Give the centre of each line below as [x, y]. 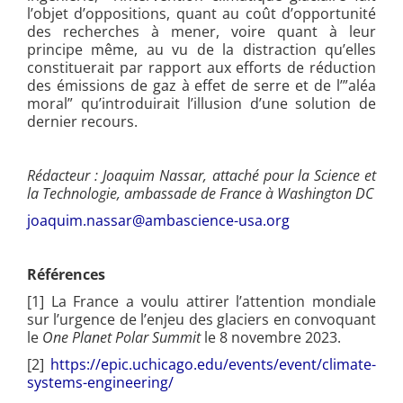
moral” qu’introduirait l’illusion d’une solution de [201, 103]
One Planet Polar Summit [121, 337]
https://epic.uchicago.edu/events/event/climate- [213, 364]
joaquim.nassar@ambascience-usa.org [158, 220]
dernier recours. [82, 121]
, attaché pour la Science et [290, 175]
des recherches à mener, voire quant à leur [201, 31]
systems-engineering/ [100, 382]
